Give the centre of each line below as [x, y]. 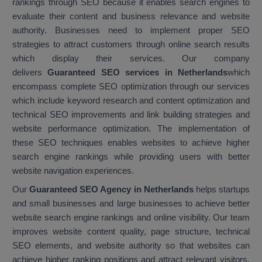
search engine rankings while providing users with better [131, 157]
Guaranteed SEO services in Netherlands [138, 73]
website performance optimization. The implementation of [131, 129]
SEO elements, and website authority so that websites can [131, 246]
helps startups [223, 189]
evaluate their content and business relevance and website [131, 16]
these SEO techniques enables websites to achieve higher [131, 143]
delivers [30, 73]
